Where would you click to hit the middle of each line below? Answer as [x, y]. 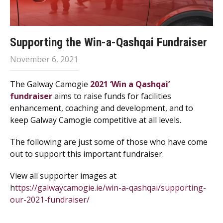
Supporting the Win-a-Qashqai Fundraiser [109, 43]
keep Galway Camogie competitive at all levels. [96, 120]
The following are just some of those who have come [109, 142]
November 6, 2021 [44, 59]
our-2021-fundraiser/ [50, 200]
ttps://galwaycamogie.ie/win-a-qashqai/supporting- [111, 188]
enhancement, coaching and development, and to [102, 108]
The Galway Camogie [50, 84]
